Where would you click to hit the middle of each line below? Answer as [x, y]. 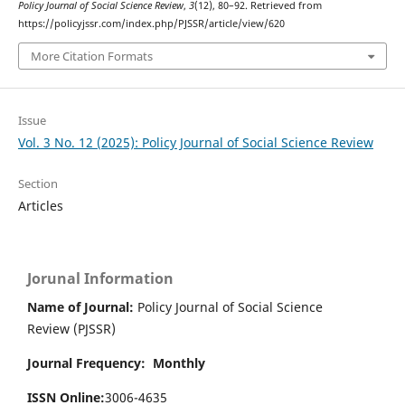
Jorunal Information [100, 278]
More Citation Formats [91, 56]
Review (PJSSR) [71, 328]
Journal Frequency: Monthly [116, 363]
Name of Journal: [80, 306]
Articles [40, 205]
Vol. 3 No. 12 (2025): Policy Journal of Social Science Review [195, 142]
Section [38, 183]
